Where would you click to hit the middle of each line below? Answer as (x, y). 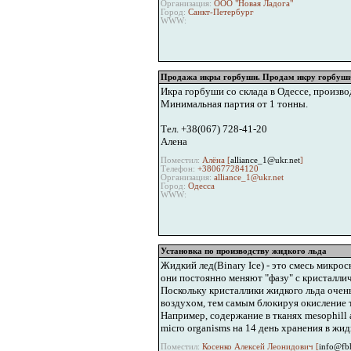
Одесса (200, 186)
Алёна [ (215, 161)
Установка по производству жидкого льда (243, 251)
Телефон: (177, 169)
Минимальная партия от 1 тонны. (234, 103)
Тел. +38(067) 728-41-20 (213, 128)
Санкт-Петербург (219, 13)
